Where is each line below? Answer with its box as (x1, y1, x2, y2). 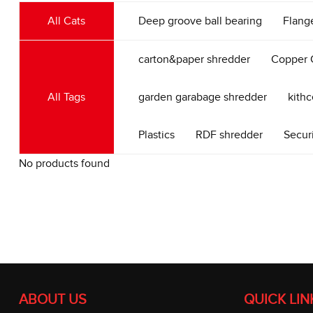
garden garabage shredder (138, 90, 267, 104)
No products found (18, 156, 110, 170)
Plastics (138, 128, 175, 142)
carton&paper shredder (138, 52, 250, 66)
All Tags (48, 90, 86, 104)
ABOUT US (18, 291, 87, 308)
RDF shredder (195, 128, 263, 142)
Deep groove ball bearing (138, 14, 262, 28)
